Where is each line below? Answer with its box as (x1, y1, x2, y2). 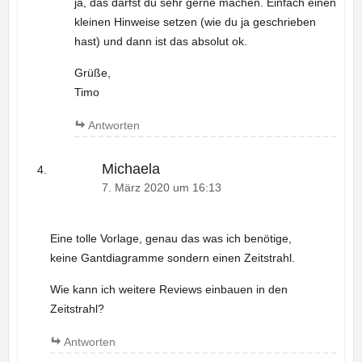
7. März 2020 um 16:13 (101, 182, 221, 195)
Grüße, (74, 66, 111, 80)
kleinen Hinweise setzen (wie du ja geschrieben (74, 15, 316, 29)
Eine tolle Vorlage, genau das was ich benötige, (49, 231, 292, 245)
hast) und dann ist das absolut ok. (74, 35, 247, 48)
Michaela (101, 161, 160, 178)
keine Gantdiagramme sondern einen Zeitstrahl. (49, 250, 295, 264)
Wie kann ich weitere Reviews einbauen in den (49, 282, 288, 296)
